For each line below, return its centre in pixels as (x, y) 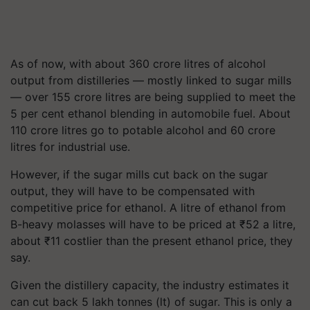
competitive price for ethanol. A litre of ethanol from (148, 208)
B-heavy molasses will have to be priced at (125, 224)
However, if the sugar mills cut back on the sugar (139, 174)
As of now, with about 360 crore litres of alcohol (138, 64)
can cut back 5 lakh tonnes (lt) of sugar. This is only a (151, 302)
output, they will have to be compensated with (133, 191)
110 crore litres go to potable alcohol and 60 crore (143, 130)
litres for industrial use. (70, 147)
